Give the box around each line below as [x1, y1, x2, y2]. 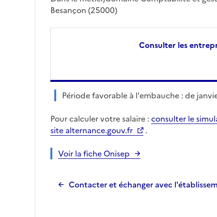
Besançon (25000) [50, 4, 117, 16]
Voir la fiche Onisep [58, 148, 130, 160]
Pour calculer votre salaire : [50, 113, 151, 125]
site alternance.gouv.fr [50, 124, 133, 137]
